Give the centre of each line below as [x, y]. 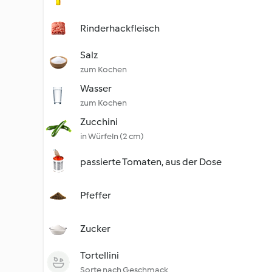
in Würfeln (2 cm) [112, 136]
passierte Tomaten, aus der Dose [151, 162]
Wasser [96, 88]
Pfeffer [96, 195]
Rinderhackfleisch [120, 28]
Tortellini [100, 255]
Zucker [95, 229]
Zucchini [99, 122]
